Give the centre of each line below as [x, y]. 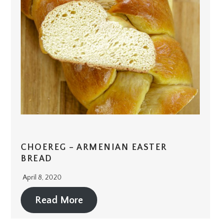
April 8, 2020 [42, 178]
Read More [59, 200]
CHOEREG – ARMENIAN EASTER [94, 148]
